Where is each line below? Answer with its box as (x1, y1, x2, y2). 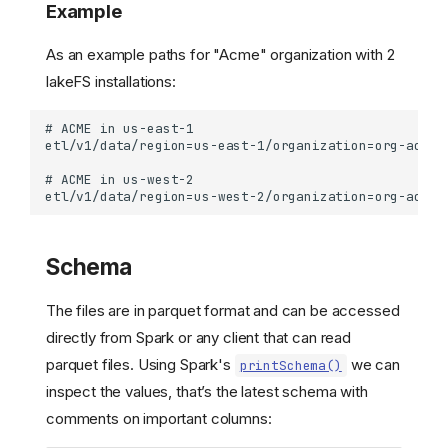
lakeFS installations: (46, 72, 176, 92)
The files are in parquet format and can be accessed (46, 300, 400, 320)
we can (346, 354, 400, 374)
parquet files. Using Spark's (46, 354, 235, 374)
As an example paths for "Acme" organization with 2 (46, 45, 395, 65)
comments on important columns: (46, 408, 272, 428)
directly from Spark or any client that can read (46, 327, 351, 347)
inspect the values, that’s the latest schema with (46, 381, 368, 401)
